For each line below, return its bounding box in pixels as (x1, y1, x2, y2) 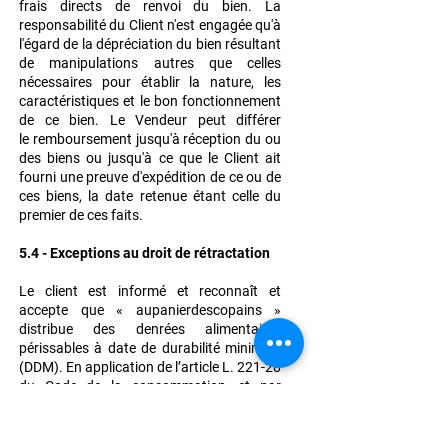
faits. (111, 207, 143, 224)
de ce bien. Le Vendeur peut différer (19, 112, 281, 129)
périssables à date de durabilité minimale (19, 340, 281, 357)
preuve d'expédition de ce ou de (86, 169, 282, 186)
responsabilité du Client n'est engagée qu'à (19, 17, 281, 34)
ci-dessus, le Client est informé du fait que (19, 416, 281, 433)
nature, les (210, 74, 282, 91)
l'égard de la (19, 36, 96, 53)
